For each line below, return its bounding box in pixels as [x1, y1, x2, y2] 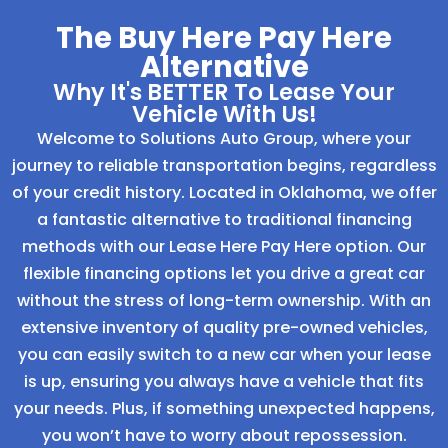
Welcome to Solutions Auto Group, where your [37, 127, 411, 150]
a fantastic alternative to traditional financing [36, 208, 412, 231]
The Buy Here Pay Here [56, 17, 392, 58]
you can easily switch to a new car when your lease [17, 343, 431, 366]
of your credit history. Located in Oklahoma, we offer [11, 181, 437, 204]
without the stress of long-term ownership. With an [17, 289, 431, 312]
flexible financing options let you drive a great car [23, 262, 425, 285]
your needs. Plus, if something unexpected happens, [13, 397, 435, 420]
